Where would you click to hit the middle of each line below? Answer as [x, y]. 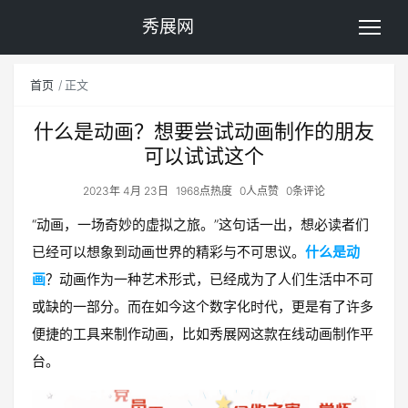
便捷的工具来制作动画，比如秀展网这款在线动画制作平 [203, 334]
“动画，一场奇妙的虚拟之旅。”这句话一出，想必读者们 [200, 224]
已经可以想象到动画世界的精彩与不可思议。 [168, 252]
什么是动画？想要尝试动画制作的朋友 [204, 131]
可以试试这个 [204, 156]
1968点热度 [204, 191]
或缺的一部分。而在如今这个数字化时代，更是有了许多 [203, 306]
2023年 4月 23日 [126, 191]
